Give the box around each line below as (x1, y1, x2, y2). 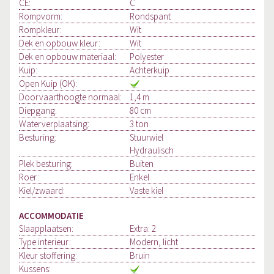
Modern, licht (130, 236, 179, 248)
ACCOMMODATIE (19, 210, 84, 222)
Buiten (130, 158, 154, 169)
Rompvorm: (19, 10, 62, 22)
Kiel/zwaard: (19, 185, 65, 196)
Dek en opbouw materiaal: (19, 51, 116, 62)
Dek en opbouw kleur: (19, 37, 100, 49)
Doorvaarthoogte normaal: (19, 91, 122, 103)
